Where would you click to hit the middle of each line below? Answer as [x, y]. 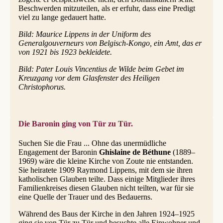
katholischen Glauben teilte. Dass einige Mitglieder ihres [107, 179]
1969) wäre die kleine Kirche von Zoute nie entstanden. [106, 161]
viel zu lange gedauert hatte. [62, 17]
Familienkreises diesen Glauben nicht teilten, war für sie [106, 188]
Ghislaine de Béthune [135, 152]
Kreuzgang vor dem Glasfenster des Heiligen [89, 78]
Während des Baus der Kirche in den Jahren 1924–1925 [106, 214]
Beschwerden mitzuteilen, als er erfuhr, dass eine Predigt [107, 8]
